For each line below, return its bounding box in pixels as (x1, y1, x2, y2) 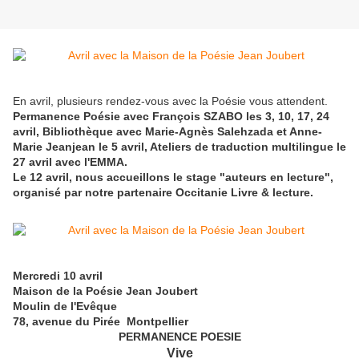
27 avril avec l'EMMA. (13, 155, 127, 169)
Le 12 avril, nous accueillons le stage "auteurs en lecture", (13, 171, 333, 184)
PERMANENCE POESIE (118, 330, 241, 344)
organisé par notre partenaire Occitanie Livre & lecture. (13, 186, 313, 200)
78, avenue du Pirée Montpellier (13, 315, 188, 329)
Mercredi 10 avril (13, 269, 103, 283)
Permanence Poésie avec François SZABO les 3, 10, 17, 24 (13, 110, 329, 123)
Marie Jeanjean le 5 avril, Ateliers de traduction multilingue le (13, 140, 346, 154)
